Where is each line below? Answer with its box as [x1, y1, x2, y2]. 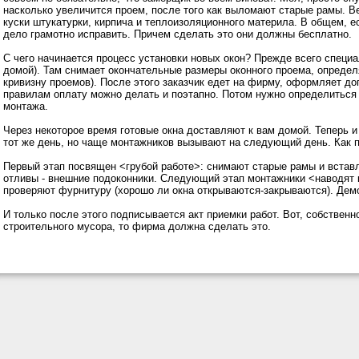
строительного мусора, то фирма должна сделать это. [3, 220, 271, 232]
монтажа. [3, 100, 48, 112]
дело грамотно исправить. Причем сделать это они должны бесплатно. [3, 28, 352, 40]
